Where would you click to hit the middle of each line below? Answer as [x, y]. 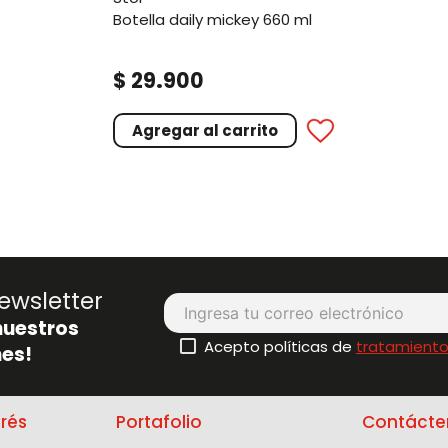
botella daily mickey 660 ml [216, 20]
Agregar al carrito [204, 131]
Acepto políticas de [279, 347]
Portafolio [158, 422]
